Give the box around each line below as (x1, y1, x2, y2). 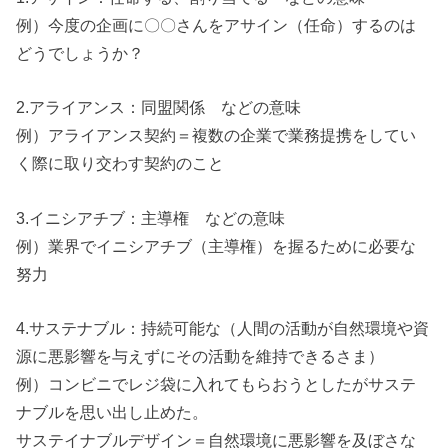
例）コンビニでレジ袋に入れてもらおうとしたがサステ (16, 375, 417, 393)
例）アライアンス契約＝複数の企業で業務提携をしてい (16, 126, 417, 145)
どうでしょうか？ (16, 43, 145, 62)
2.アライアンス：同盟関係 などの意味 (16, 98, 302, 117)
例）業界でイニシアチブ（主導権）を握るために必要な (16, 236, 417, 255)
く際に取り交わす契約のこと (16, 154, 225, 173)
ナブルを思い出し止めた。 (16, 403, 209, 421)
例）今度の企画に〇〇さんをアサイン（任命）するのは (16, 15, 417, 34)
